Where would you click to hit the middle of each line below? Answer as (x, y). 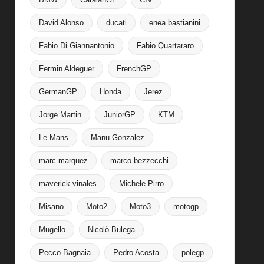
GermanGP (58, 91)
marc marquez (63, 160)
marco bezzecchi (139, 160)
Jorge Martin (60, 114)
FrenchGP (134, 68)
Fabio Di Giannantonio (76, 45)
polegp (192, 252)
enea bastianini (174, 22)
